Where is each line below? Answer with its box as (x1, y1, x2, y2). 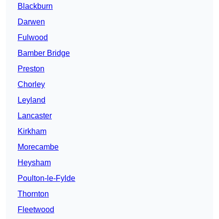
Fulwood (18, 33, 48, 42)
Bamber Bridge (18, 49, 70, 58)
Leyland (18, 96, 45, 105)
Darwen (18, 18, 45, 26)
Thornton (18, 190, 49, 198)
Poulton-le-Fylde (18, 174, 75, 183)
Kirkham (18, 127, 46, 136)
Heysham (18, 158, 51, 167)
